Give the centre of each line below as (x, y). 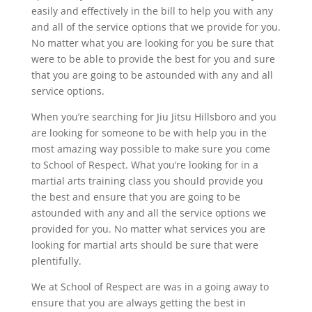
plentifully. (56, 260)
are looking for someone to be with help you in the (149, 132)
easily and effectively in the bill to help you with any (152, 10)
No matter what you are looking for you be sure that (152, 42)
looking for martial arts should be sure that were (145, 244)
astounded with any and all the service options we (148, 212)
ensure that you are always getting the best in (138, 302)
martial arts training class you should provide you (147, 180)
